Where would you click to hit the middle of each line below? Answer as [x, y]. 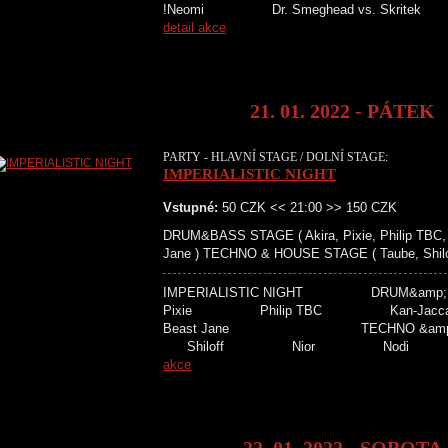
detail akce [194, 27]
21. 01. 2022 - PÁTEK [342, 111]
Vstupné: [190, 207]
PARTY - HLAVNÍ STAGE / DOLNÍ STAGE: [275, 157]
